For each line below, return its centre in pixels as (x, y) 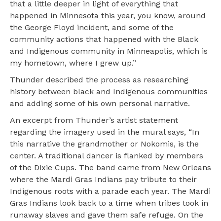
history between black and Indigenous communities (109, 92)
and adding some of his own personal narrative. (100, 104)
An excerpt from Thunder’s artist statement (94, 120)
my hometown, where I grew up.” (73, 63)
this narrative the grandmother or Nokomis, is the (104, 144)
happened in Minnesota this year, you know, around (108, 16)
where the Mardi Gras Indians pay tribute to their (103, 180)
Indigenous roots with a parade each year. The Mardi (110, 191)
